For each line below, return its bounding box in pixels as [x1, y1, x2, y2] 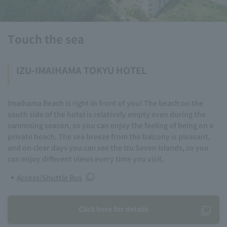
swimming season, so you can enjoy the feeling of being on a [8, 120, 213, 130]
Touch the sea [8, 30, 84, 47]
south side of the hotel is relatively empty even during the [8, 108, 206, 119]
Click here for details [79, 204, 148, 214]
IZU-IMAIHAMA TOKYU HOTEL [16, 63, 146, 77]
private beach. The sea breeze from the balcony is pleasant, [8, 131, 210, 141]
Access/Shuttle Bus [17, 172, 82, 182]
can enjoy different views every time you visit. [8, 153, 164, 164]
